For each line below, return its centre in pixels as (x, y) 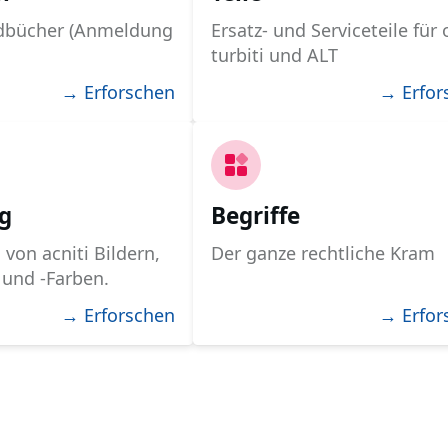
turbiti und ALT (275, 54)
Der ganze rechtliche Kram (323, 252)
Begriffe (256, 215)
